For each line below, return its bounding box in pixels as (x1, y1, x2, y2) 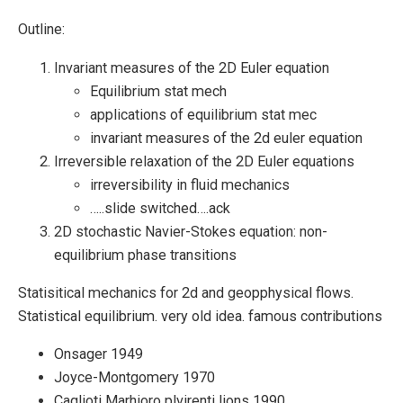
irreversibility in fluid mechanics (90, 175, 290, 193)
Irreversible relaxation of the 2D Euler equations (54, 152, 354, 170)
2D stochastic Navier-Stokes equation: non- (54, 222, 327, 240)
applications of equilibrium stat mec (90, 105, 317, 123)
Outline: (18, 21, 65, 39)
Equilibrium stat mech (90, 82, 227, 100)
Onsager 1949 (54, 345, 143, 363)
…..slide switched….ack (90, 199, 230, 217)
